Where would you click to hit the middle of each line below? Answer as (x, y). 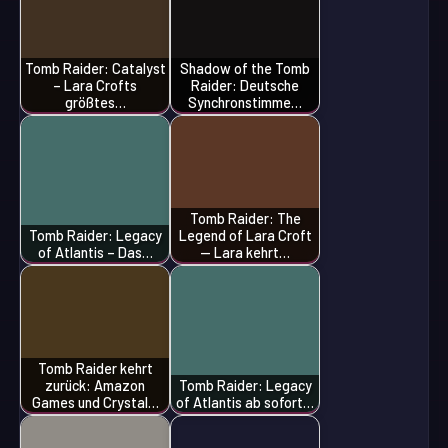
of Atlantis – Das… (95, 252)
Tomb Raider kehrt (95, 368)
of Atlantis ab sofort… (245, 402)
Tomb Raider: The (245, 218)
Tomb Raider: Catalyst (95, 68)
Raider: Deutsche (245, 85)
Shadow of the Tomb (245, 68)
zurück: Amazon (95, 385)
